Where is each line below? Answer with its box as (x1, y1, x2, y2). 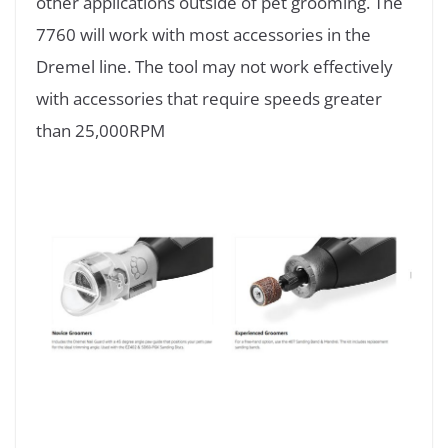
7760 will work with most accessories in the (36, 22, 371, 46)
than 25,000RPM (36, 118, 165, 142)
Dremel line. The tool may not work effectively (36, 54, 393, 78)
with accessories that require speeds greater (36, 86, 382, 110)
